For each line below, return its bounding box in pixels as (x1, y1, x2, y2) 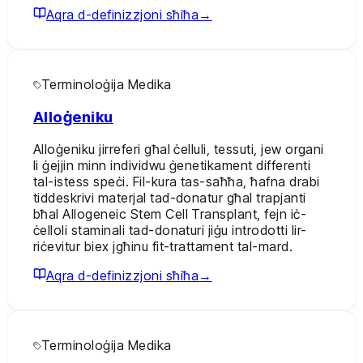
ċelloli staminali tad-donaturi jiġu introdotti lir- (33, 222, 307, 239)
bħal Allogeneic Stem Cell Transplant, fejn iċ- (33, 206, 307, 223)
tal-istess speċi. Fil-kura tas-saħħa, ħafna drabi (33, 173, 320, 190)
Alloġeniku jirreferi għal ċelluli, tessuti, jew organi (33, 141, 324, 158)
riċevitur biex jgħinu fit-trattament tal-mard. (33, 238, 293, 255)
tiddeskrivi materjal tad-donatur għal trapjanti (33, 190, 306, 207)
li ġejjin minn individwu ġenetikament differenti (33, 157, 311, 174)
